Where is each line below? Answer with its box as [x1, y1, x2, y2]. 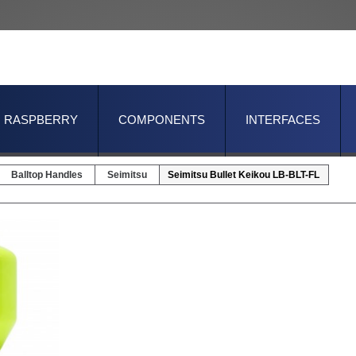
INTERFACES [246, 113, 320, 126]
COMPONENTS [118, 113, 205, 126]
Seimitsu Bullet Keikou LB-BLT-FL [168, 169, 319, 180]
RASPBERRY [4, 113, 78, 126]
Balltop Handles [11, 169, 83, 180]
